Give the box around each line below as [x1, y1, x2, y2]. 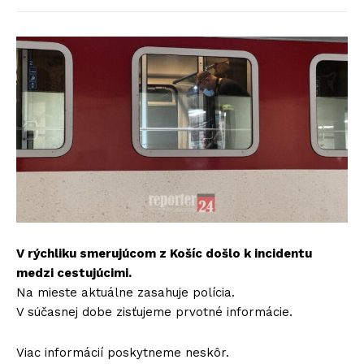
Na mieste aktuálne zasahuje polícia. [16, 285, 235, 301]
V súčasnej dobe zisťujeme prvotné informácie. [16, 305, 292, 320]
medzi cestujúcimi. [16, 266, 132, 281]
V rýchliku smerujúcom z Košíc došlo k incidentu [16, 246, 312, 262]
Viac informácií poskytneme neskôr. [16, 345, 229, 361]
